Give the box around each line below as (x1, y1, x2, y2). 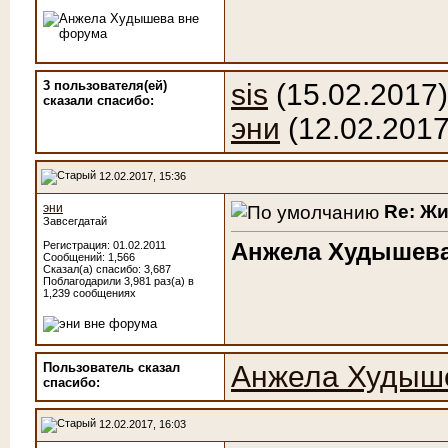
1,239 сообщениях (43, 287, 136, 299)
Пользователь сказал (43, 360, 180, 375)
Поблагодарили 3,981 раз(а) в (43, 275, 194, 287)
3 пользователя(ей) (43, 78, 167, 93)
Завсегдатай (43, 215, 107, 227)
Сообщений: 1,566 (43, 251, 135, 263)
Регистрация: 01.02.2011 (43, 239, 166, 251)
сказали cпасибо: (43, 93, 154, 108)
